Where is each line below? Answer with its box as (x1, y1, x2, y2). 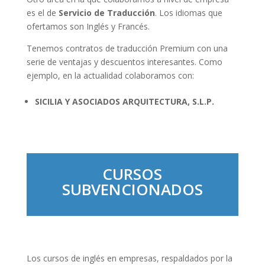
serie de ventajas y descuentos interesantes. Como (26, 56, 222, 67)
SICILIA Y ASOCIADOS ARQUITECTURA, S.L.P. (34, 95, 214, 107)
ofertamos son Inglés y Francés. (26, 20, 150, 32)
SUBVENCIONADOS (62, 178, 203, 200)
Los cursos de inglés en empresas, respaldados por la (26, 252, 232, 264)
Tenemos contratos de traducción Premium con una (26, 42, 228, 54)
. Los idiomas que (154, 7, 222, 18)
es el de (26, 7, 59, 18)
